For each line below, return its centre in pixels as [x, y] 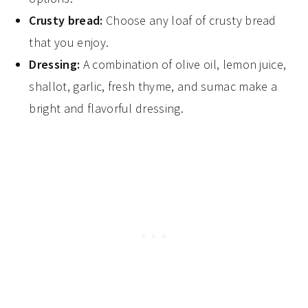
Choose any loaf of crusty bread [189, 21]
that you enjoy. [69, 43]
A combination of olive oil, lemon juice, [183, 65]
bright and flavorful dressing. [106, 109]
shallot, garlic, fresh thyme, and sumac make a [153, 87]
